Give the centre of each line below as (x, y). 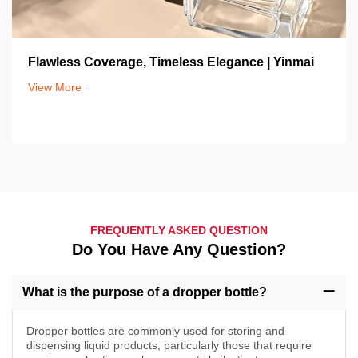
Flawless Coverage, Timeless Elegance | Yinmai (171, 62)
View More (55, 87)
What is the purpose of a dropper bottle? (144, 292)
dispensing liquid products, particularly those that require (169, 345)
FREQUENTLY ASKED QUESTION (179, 230)
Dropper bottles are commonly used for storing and (155, 330)
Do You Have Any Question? (179, 249)
